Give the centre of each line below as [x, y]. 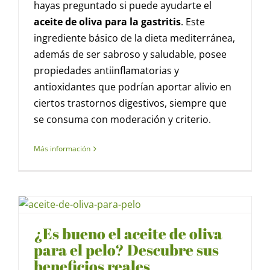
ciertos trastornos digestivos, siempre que [130, 103]
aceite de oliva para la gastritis [107, 22]
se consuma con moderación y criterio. [122, 120]
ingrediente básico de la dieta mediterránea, [134, 38]
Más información [62, 149]
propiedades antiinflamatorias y [106, 71]
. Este [193, 22]
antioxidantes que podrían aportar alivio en [133, 87]
